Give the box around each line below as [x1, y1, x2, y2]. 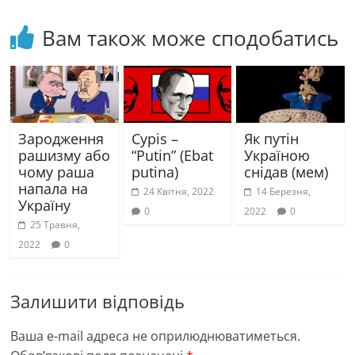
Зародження [18, 128, 105, 148]
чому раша [18, 162, 95, 181]
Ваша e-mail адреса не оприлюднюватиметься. [10, 326, 301, 345]
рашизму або [18, 145, 111, 165]
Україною [243, 145, 310, 165]
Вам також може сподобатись [42, 23, 339, 52]
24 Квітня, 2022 [143, 184, 214, 198]
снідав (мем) [243, 162, 328, 181]
